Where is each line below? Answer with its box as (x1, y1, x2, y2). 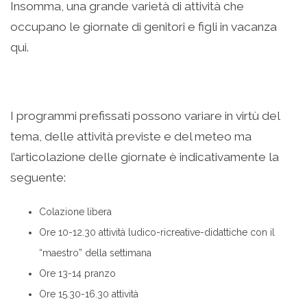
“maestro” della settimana (39, 247, 151, 258)
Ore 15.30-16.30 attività (39, 288, 138, 299)
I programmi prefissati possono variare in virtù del (10, 108, 280, 123)
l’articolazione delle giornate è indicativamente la (10, 149, 279, 164)
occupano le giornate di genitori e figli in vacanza (10, 19, 277, 34)
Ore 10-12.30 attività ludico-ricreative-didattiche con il (39, 226, 275, 238)
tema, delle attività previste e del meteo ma (10, 129, 251, 143)
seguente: (10, 170, 66, 184)
